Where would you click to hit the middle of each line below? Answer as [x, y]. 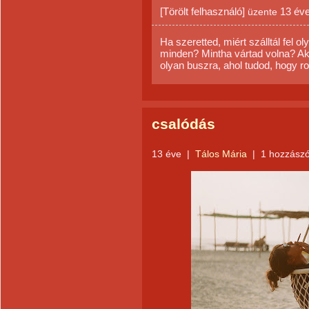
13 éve [167, 154]
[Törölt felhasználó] [202, 11]
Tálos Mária [222, 154]
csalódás [183, 124]
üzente [262, 12]
